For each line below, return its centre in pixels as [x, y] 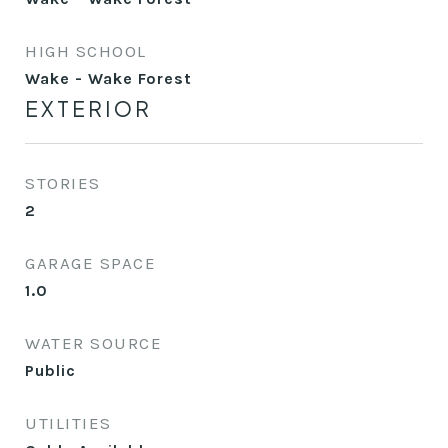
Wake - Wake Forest [108, 78]
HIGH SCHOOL [86, 51]
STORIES [63, 183]
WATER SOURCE [93, 343]
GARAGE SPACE [90, 263]
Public [50, 370]
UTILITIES [68, 423]
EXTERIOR [88, 108]
